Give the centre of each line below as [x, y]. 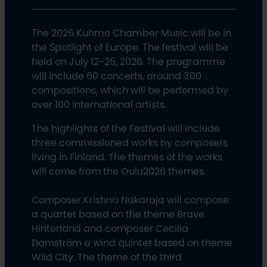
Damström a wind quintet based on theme [132, 243]
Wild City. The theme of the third [106, 257]
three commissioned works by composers [129, 143]
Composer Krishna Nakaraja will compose [130, 200]
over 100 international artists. [99, 105]
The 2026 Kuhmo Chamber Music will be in [131, 33]
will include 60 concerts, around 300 [116, 76]
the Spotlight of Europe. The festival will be [130, 47]
